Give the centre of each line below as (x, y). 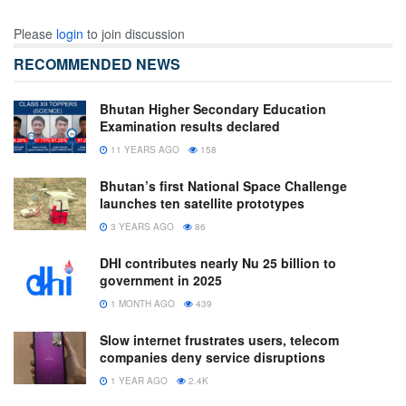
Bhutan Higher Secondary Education (213, 109)
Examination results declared (190, 126)
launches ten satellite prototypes (202, 203)
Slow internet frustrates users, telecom (219, 340)
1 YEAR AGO (138, 381)
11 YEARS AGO (144, 150)
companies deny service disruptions (213, 358)
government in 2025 (161, 280)
